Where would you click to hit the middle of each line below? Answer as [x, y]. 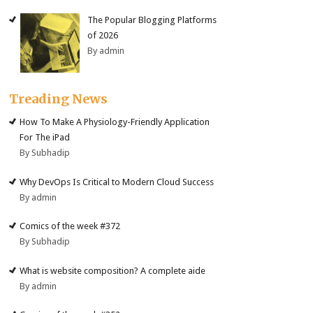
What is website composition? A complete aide [113, 270]
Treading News [59, 99]
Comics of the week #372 [70, 226]
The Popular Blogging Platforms [152, 20]
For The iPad [45, 138]
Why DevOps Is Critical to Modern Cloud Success [117, 182]
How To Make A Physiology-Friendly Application [115, 122]
